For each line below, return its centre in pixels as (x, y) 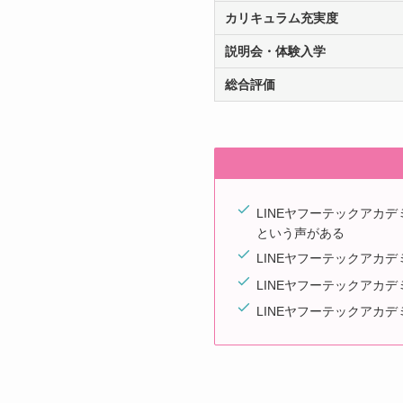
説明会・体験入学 (275, 51)
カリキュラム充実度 (281, 18)
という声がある (300, 233)
